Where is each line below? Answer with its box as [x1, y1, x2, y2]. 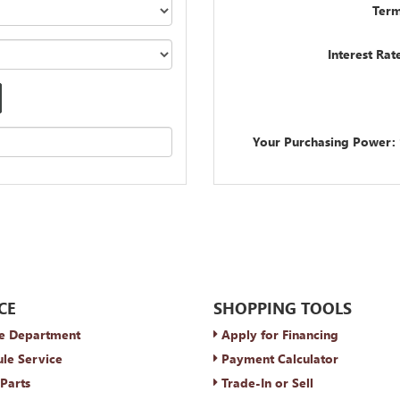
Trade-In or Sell [218, 374, 313, 391]
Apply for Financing [218, 326, 338, 343]
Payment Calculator [218, 350, 338, 367]
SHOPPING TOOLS [213, 297, 352, 319]
